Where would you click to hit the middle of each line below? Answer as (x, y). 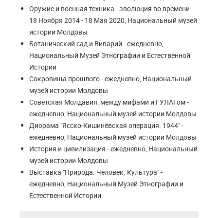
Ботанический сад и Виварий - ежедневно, (96, 44)
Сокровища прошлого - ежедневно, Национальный (110, 79)
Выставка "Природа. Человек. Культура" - (96, 172)
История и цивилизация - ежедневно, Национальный (113, 149)
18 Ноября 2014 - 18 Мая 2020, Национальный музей (113, 20)
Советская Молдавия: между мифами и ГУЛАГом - (109, 102)
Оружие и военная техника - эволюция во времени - (111, 9)
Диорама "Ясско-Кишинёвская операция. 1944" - (106, 125)
